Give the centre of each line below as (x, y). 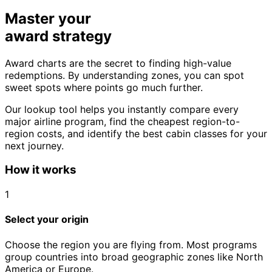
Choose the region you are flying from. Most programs (131, 244)
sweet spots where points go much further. (104, 87)
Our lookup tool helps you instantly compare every (122, 109)
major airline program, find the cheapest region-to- (122, 121)
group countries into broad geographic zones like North (134, 257)
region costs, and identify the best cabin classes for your (136, 133)
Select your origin (47, 219)
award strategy (58, 36)
